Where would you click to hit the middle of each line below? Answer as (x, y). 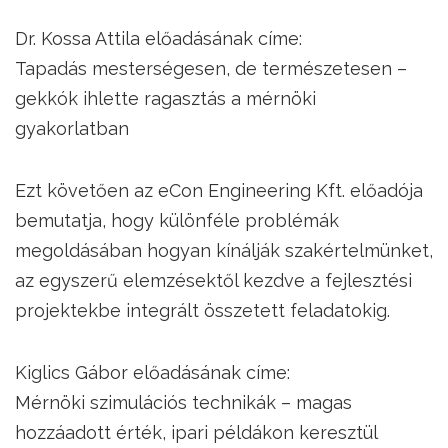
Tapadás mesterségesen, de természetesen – (211, 68)
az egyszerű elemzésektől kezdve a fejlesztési (213, 280)
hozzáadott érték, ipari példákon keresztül (196, 432)
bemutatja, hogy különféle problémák (177, 220)
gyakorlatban (72, 128)
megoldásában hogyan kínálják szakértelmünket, (224, 250)
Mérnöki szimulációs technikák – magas (183, 402)
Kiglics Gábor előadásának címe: (152, 372)
